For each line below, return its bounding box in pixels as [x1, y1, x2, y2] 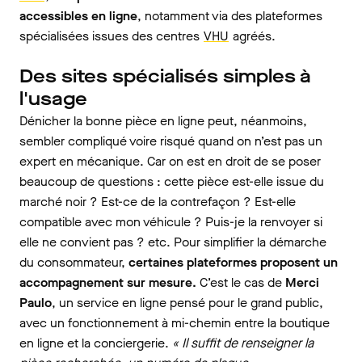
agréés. [229, 27, 276, 44]
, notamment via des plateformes [137, 7, 322, 24]
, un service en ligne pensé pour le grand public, [52, 294, 323, 311]
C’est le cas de [200, 274, 285, 291]
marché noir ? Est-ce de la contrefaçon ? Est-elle [19, 193, 296, 210]
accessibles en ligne [19, 7, 137, 24]
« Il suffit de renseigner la [172, 335, 314, 351]
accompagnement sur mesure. [19, 274, 200, 291]
